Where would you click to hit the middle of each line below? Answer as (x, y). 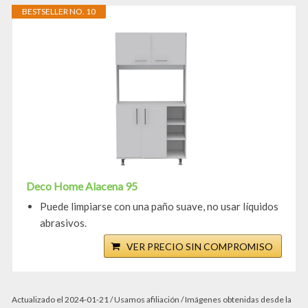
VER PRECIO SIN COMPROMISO (200, 247)
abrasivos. (63, 223)
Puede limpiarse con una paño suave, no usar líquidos (159, 207)
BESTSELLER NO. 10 (59, 12)
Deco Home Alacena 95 (82, 186)
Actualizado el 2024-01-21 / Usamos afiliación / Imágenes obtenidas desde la (152, 300)
